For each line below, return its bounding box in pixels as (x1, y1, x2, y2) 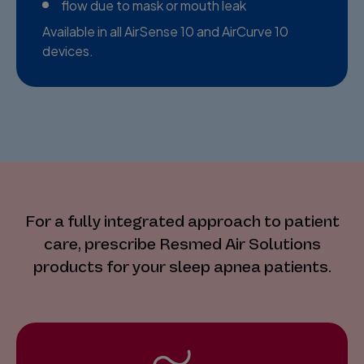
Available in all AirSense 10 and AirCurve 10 (42, 22, 288, 40)
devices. (42, 41, 93, 59)
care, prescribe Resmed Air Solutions (43, 233, 321, 254)
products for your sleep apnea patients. (32, 256, 331, 277)
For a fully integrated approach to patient (24, 210, 340, 232)
